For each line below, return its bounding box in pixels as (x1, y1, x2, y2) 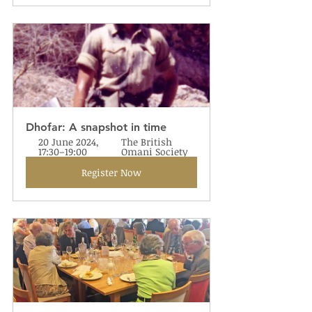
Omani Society (121, 145, 189, 158)
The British (121, 135, 175, 148)
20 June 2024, (38, 135, 102, 148)
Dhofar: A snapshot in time (26, 120, 166, 134)
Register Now (81, 166, 141, 179)
